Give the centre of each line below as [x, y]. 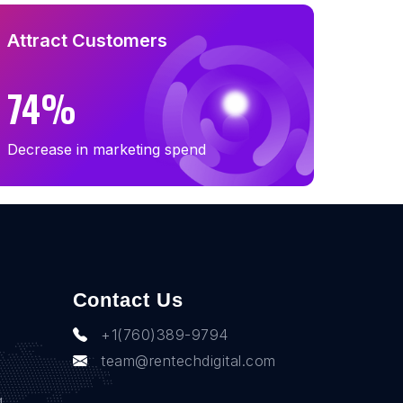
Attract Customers [87, 40]
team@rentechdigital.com [188, 360]
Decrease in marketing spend [107, 149]
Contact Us [128, 300]
